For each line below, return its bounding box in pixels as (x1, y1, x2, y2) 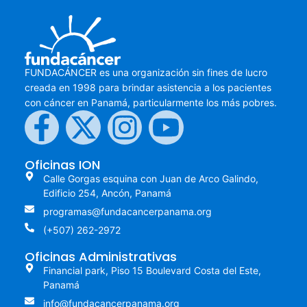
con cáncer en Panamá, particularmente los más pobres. (25, 97, 277, 108)
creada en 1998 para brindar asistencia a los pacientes (25, 82, 271, 93)
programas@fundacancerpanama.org (42, 206, 212, 218)
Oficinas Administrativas (25, 248, 177, 266)
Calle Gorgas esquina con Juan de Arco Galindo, (42, 173, 258, 185)
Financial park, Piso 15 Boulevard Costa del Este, (42, 265, 261, 277)
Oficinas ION (25, 156, 100, 174)
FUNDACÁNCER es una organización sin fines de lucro (25, 66, 267, 78)
